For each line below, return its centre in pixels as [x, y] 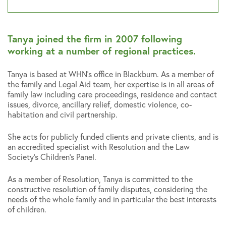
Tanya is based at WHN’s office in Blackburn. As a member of [111, 74]
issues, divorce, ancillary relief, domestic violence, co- [100, 104]
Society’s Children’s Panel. [52, 156]
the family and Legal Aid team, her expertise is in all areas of [111, 84]
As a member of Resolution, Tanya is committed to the [100, 179]
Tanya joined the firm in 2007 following [95, 38]
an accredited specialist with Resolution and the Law [99, 146]
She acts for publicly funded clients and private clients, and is [113, 136]
